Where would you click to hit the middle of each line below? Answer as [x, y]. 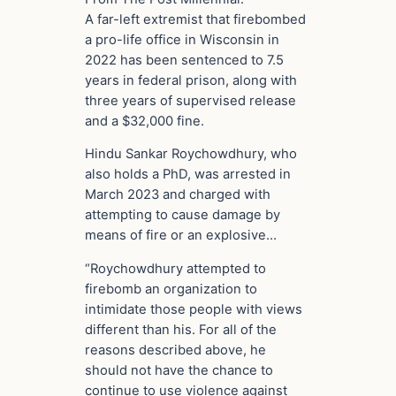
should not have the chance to [179, 371]
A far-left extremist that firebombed [195, 19]
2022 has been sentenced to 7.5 [184, 60]
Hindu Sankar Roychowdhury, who [191, 154]
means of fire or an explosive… [181, 236]
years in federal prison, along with [191, 80]
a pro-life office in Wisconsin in [182, 39]
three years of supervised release [190, 100]
